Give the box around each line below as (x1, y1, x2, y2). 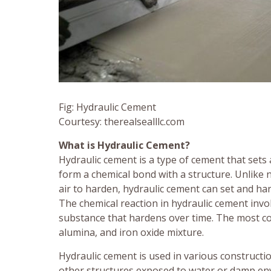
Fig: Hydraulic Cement (59, 100, 156, 114)
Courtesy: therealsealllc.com (59, 115, 184, 129)
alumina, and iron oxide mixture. (59, 226, 204, 240)
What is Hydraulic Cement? (59, 139, 190, 152)
